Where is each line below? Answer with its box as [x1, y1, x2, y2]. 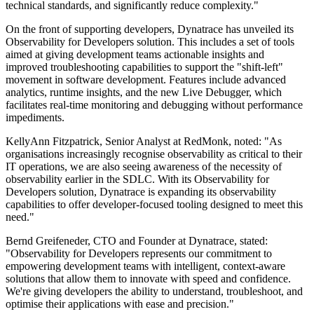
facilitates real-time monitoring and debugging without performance [6, 99, 303, 111]
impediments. [6, 111, 64, 124]
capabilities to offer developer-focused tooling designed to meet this [6, 198, 303, 211]
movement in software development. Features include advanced [6, 74, 286, 86]
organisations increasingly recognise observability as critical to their [6, 148, 302, 161]
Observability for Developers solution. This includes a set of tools [6, 36, 294, 48]
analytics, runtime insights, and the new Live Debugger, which [6, 86, 282, 99]
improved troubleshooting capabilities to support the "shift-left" [6, 61, 283, 74]
